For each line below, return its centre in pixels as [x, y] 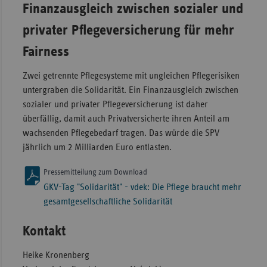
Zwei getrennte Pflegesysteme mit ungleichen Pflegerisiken [131, 76]
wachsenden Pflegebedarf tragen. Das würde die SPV [121, 133]
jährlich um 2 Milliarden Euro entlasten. [97, 148]
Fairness [46, 52]
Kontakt [44, 232]
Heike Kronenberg [56, 255]
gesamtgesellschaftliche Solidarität [108, 202]
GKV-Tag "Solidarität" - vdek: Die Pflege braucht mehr [142, 187]
